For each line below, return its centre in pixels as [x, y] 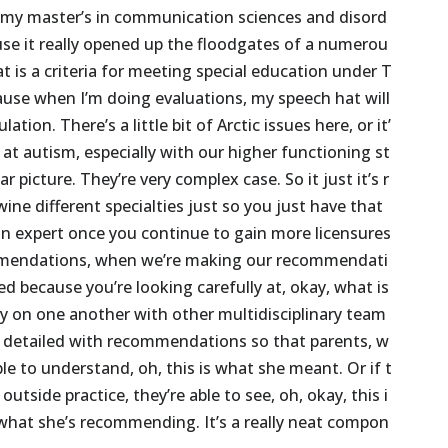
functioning [326, 152]
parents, [341, 341]
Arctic [239, 125]
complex [207, 179]
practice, [97, 395]
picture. [48, 179]
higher [253, 152]
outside [32, 395]
